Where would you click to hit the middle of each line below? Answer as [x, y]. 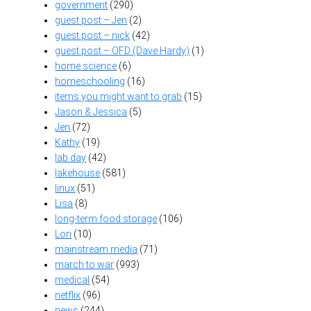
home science [86, 66]
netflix [68, 295]
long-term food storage [106, 219]
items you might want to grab [119, 97]
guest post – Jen [91, 20]
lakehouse [78, 173]
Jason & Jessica [91, 112]
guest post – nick [93, 36]
